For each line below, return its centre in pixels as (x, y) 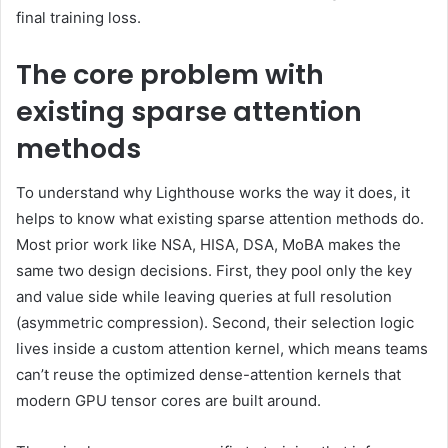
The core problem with (170, 74)
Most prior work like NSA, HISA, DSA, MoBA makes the (208, 245)
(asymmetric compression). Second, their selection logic (215, 323)
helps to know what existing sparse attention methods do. (220, 219)
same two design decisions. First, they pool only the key (214, 271)
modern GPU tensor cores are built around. (168, 401)
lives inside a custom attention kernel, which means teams (222, 349)
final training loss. (78, 17)
